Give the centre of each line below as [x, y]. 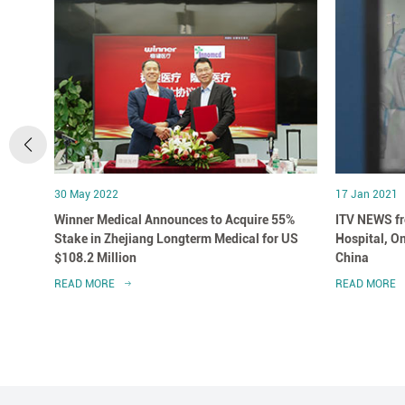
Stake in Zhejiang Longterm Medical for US [176, 238]
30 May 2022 [86, 194]
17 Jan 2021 [367, 194]
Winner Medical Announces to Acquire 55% [174, 219]
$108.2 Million [95, 257]
